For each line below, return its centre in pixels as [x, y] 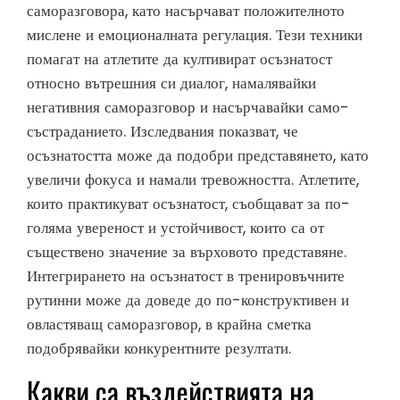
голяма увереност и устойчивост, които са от [175, 228]
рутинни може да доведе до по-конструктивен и [188, 300]
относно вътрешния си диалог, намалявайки [171, 83]
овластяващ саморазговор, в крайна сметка [169, 325]
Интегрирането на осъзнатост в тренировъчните [186, 276]
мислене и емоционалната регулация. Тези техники [195, 35]
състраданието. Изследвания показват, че [162, 132]
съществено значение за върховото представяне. [187, 252]
